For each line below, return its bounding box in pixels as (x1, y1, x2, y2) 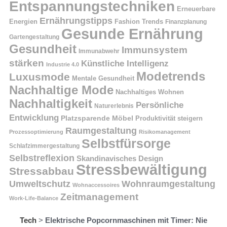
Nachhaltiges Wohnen (116, 88, 184, 96)
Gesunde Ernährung (61, 25, 203, 42)
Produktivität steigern (135, 115, 203, 122)
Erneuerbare (177, 5, 215, 13)
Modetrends (136, 69, 205, 83)
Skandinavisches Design (77, 154, 163, 163)
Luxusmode (9, 70, 70, 83)
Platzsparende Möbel (61, 114, 133, 122)
